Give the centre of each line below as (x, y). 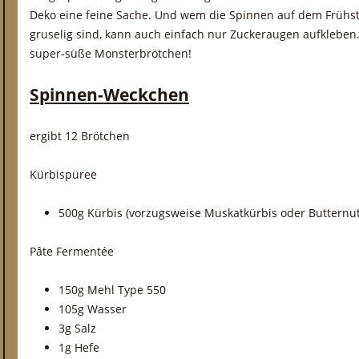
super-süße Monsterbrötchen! (111, 53)
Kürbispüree (63, 174)
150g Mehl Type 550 (112, 290)
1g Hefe (79, 347)
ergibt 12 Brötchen (80, 136)
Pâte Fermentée (72, 251)
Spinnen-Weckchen (109, 95)
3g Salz (77, 328)
